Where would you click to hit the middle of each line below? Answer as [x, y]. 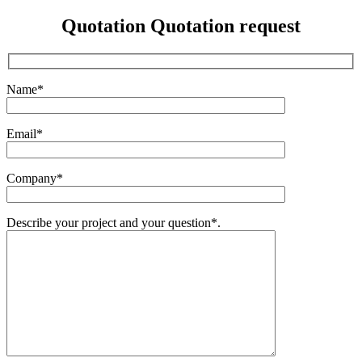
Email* [25, 133]
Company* [35, 178]
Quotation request [225, 26]
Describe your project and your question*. [114, 222]
